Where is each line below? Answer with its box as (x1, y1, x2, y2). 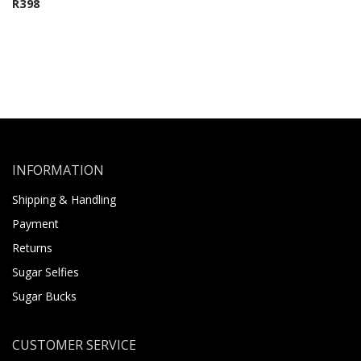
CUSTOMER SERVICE (12, 336, 136, 354)
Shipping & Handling (12, 192, 116, 207)
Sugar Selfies (12, 264, 79, 280)
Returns (12, 240, 52, 255)
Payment (12, 216, 59, 231)
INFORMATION (12, 161, 104, 179)
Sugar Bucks (12, 288, 77, 304)
